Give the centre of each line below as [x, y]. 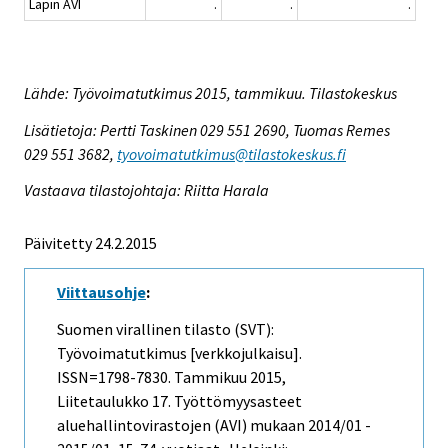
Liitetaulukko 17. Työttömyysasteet [179, 401]
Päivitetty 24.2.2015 [90, 243]
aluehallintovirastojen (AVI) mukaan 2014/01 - [214, 425]
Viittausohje [101, 292]
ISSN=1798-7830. [115, 377]
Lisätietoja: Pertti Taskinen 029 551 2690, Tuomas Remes [207, 129]
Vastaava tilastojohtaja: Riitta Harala [146, 190]
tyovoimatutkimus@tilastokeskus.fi [231, 153]
